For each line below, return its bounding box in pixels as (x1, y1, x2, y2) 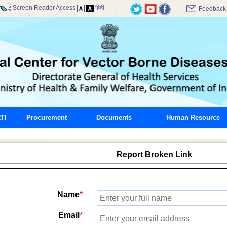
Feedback (198, 5, 226, 12)
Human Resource (166, 113, 220, 121)
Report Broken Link (116, 150, 192, 159)
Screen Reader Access (13, 4, 76, 12)
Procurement (26, 113, 67, 121)
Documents (96, 113, 132, 121)
